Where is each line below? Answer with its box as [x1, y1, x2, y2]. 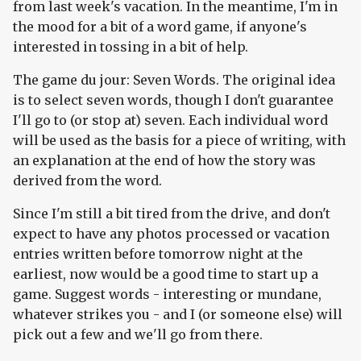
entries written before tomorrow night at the [13, 246, 303, 263]
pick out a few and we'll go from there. [13, 326, 263, 343]
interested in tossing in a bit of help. [13, 39, 248, 56]
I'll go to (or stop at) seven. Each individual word [13, 112, 328, 129]
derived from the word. [13, 172, 162, 189]
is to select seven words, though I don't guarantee [13, 92, 334, 109]
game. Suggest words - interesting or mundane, [13, 286, 322, 303]
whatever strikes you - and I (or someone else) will [13, 306, 342, 323]
